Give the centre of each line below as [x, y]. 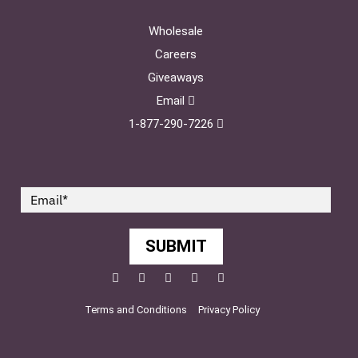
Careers [176, 54]
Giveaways [176, 77]
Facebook [144, 277]
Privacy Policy [229, 309]
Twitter [164, 277]
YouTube [221, 277]
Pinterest [195, 277]
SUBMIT [176, 246]
